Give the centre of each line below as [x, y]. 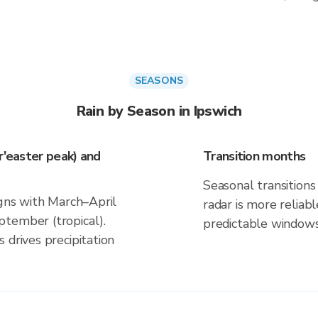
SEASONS [159, 81]
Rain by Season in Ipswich [159, 111]
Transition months [254, 156]
